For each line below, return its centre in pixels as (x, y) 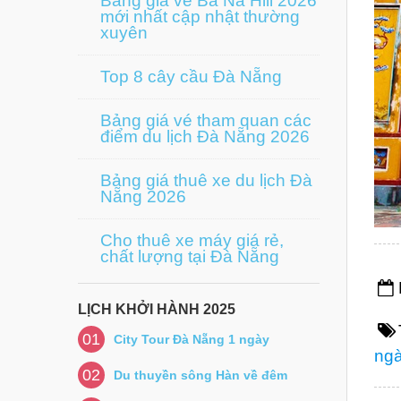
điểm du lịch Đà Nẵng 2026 (205, 137)
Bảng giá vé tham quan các (206, 120)
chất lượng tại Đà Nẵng (190, 256)
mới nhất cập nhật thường (200, 17)
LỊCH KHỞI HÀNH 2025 (157, 309)
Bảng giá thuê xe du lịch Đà (206, 180)
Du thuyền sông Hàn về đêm (200, 375)
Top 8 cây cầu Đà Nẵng (191, 77)
